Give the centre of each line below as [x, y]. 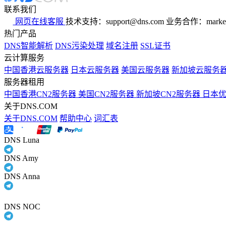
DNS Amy [21, 158]
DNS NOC [22, 207]
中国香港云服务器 [36, 70]
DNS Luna [22, 140]
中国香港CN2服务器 [41, 94]
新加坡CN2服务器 [169, 94]
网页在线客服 [39, 22]
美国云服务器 [145, 70]
